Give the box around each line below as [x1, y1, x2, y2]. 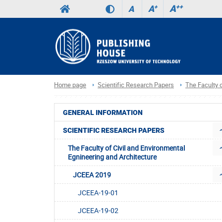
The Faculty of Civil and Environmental [68, 143, 185, 153]
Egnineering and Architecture [68, 152, 157, 162]
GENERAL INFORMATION [63, 109, 143, 117]
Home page [54, 80, 86, 89]
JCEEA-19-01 [78, 188, 118, 198]
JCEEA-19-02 [78, 206, 118, 216]
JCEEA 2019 [73, 170, 111, 180]
